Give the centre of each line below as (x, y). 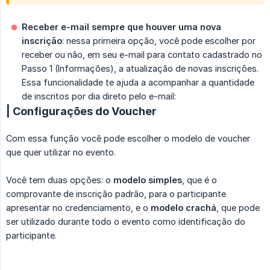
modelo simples (148, 180)
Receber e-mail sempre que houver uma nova (121, 27)
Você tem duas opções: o (60, 180)
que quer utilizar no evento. (61, 152)
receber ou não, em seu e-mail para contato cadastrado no (142, 55)
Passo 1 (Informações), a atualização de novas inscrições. (140, 69)
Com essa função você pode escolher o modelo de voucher (128, 139)
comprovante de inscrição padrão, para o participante (116, 194)
